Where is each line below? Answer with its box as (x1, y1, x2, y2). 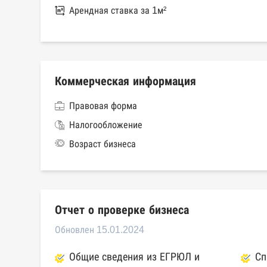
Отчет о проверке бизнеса (55, 203, 189, 217)
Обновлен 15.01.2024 (55, 225, 144, 235)
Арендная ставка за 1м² (69, 5, 166, 16)
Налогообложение (69, 120, 142, 131)
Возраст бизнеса (69, 139, 136, 150)
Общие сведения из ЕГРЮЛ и (69, 251, 200, 263)
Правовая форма (69, 101, 137, 111)
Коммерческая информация (55, 74, 196, 88)
